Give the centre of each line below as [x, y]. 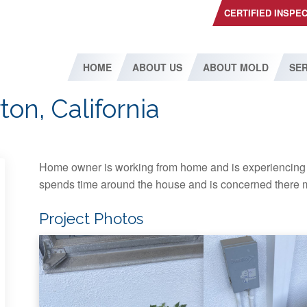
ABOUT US [157, 67]
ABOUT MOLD [236, 67]
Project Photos [91, 219]
